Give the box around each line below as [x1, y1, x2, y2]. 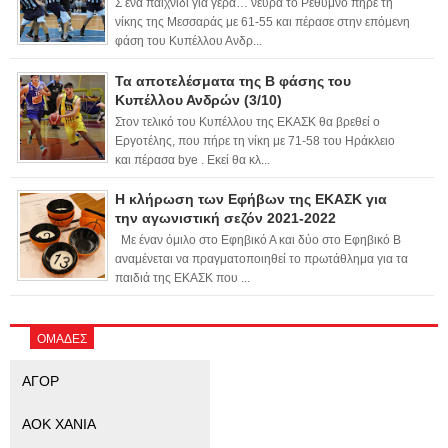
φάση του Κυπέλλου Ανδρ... [115, 35, 262, 48]
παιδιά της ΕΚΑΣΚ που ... [115, 272, 250, 285]
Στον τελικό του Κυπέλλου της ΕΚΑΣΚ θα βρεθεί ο [115, 115, 380, 128]
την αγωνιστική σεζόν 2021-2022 [115, 210, 336, 227]
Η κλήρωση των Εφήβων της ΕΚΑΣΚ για [115, 191, 387, 208]
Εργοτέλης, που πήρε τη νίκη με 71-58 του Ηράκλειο [115, 134, 395, 147]
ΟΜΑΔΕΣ [37, 329, 87, 347]
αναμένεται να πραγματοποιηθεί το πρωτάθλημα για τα [115, 253, 408, 266]
